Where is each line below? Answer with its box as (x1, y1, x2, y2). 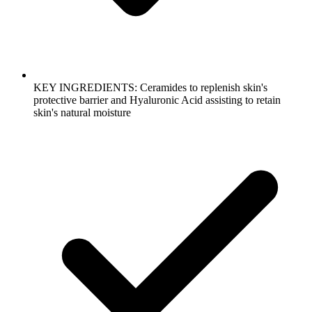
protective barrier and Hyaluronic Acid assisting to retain (33, 93, 281, 106)
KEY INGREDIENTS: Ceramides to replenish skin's (33, 81, 267, 93)
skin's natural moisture (33, 106, 131, 118)
